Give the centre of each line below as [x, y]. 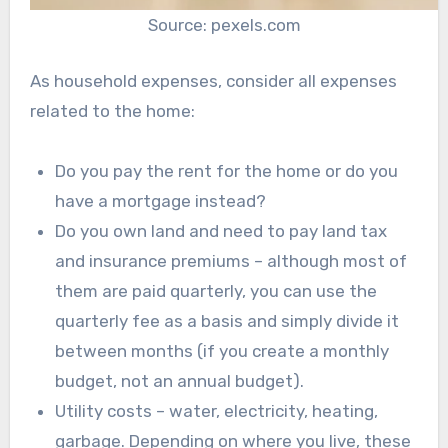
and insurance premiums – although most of [231, 260]
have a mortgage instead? [161, 200]
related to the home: [112, 110]
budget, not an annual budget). [180, 380]
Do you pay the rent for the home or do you [227, 170]
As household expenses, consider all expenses [213, 80]
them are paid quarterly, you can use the [216, 290]
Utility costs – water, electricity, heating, [217, 410]
